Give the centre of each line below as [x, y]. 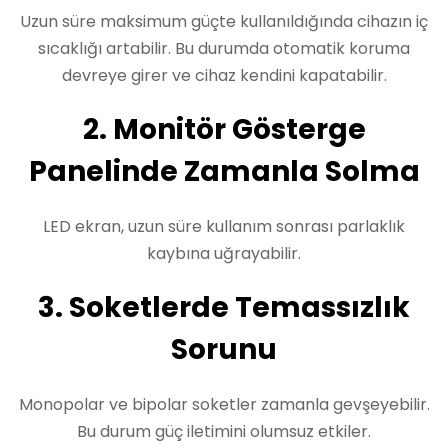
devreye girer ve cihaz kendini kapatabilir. [224, 75]
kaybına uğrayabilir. [224, 253]
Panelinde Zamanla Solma [224, 171]
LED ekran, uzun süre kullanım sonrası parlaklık [224, 226]
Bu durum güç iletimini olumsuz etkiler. [224, 431]
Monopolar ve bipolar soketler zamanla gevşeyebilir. [224, 404]
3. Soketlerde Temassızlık [224, 307]
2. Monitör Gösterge [224, 129]
